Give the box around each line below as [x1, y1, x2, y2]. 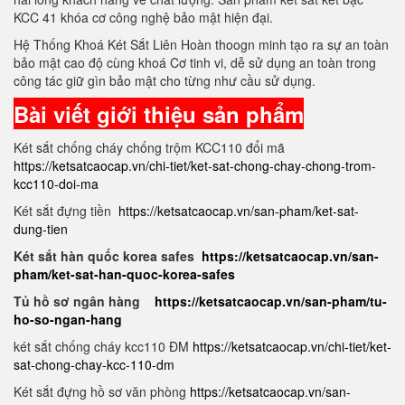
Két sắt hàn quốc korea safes [14, 247, 202, 265]
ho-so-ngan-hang [14, 310, 122, 328]
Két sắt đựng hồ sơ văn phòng [14, 382, 190, 400]
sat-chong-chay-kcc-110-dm [14, 355, 174, 373]
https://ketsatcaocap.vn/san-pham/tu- [155, 292, 387, 310]
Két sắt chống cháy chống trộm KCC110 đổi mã [14, 138, 285, 156]
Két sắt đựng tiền [14, 202, 118, 220]
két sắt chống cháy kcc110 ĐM [14, 337, 193, 355]
